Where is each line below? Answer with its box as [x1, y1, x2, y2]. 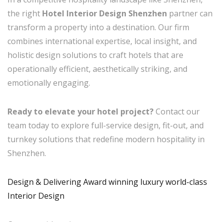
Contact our [154, 106, 200, 117]
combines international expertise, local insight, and [7, 36, 197, 47]
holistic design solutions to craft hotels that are [7, 50, 183, 60]
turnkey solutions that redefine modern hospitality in [7, 134, 205, 145]
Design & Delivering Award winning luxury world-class [7, 176, 207, 187]
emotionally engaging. [7, 77, 90, 88]
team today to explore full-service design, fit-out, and [7, 120, 204, 131]
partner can [167, 8, 213, 19]
